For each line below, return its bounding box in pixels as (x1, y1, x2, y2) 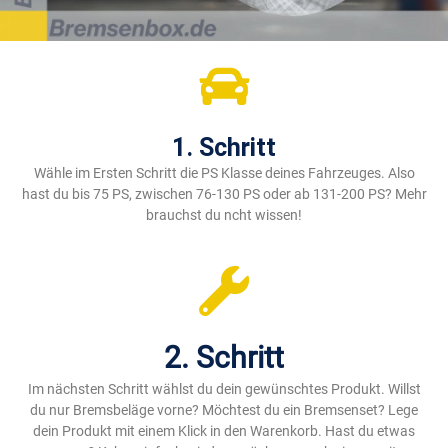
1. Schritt (172, 133, 276, 163)
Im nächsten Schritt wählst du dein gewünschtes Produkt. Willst (27, 381, 421, 398)
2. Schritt (164, 340, 284, 376)
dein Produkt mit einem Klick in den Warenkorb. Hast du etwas (33, 423, 415, 440)
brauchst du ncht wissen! (146, 207, 302, 224)
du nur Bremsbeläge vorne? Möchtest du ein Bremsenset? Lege (30, 402, 418, 419)
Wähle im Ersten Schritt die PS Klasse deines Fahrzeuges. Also (33, 165, 415, 182)
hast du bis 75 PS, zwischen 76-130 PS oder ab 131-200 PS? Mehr (21, 186, 427, 203)
